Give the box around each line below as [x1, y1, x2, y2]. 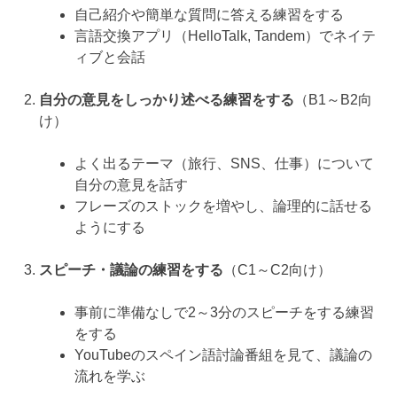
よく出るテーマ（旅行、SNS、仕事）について [74, 155, 374, 171]
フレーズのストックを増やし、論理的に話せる [74, 198, 372, 214]
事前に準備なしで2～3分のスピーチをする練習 [74, 304, 374, 320]
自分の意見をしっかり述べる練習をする [39, 91, 294, 107]
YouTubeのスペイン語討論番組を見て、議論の [74, 346, 372, 362]
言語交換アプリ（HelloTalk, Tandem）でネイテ [74, 27, 376, 43]
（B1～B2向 [294, 91, 372, 107]
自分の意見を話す [74, 176, 188, 192]
